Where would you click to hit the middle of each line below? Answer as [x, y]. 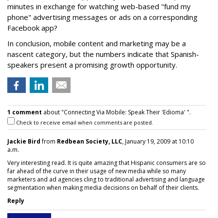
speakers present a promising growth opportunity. [92, 65]
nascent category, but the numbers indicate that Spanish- [103, 54]
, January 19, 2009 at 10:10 [158, 141]
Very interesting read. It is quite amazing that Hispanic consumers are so [107, 163]
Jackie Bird [24, 141]
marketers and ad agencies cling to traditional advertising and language [106, 179]
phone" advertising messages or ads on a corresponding [102, 17]
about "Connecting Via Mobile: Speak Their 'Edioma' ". [116, 112]
